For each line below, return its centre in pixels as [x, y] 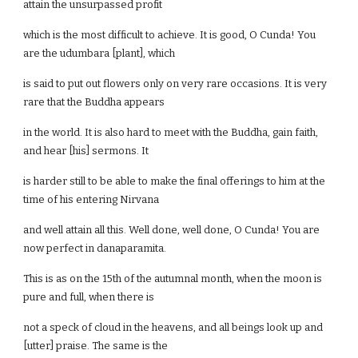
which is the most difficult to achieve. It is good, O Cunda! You [170, 35]
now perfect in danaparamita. [95, 248]
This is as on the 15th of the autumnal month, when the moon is [173, 278]
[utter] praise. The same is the [96, 346]
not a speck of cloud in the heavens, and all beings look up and [173, 327]
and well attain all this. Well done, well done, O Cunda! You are [172, 230]
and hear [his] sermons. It [86, 151]
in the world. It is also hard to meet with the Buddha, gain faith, [171, 132]
